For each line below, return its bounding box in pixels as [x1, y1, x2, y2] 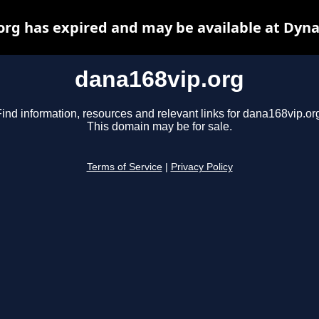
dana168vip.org [75, 66, 244, 92]
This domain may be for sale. [87, 120, 232, 133]
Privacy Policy [170, 162, 233, 173]
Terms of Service [86, 162, 162, 173]
